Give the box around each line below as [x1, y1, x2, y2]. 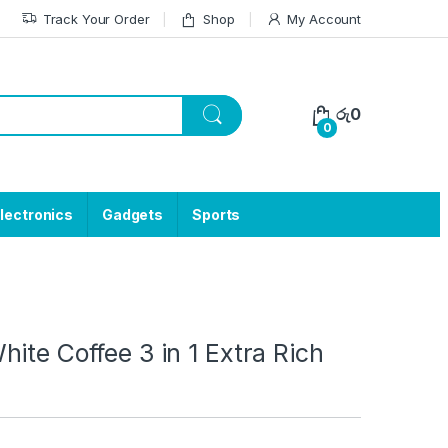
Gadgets [102, 206, 164, 224]
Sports [192, 206, 241, 224]
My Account [287, 10, 361, 27]
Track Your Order [42, 10, 150, 27]
